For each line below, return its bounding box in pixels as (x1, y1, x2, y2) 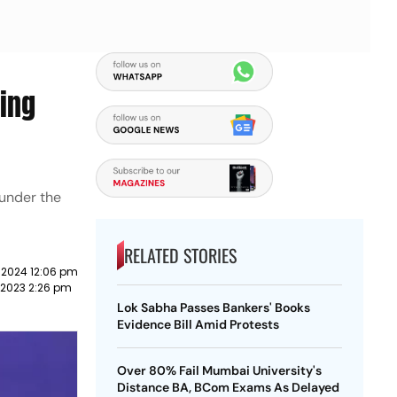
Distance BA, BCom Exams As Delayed (116, 379, 339, 395)
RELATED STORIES (123, 242, 237, 269)
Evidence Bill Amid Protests (116, 316, 279, 332)
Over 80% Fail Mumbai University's (116, 362, 322, 378)
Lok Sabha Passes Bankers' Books (116, 300, 310, 315)
